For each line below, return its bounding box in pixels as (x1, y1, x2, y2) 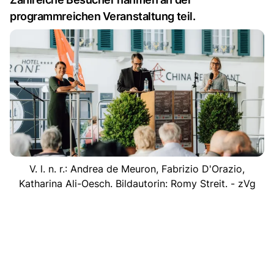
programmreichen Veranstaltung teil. (10, 10, 196, 23)
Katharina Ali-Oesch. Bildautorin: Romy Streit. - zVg (18, 177, 256, 190)
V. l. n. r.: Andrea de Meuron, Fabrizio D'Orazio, (29, 162, 245, 175)
